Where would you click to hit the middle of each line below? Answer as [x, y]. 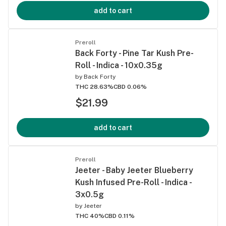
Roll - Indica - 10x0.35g [119, 65]
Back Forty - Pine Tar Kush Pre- [134, 53]
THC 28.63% [94, 87]
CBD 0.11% [120, 216]
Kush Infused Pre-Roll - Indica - [133, 182]
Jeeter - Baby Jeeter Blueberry [134, 170]
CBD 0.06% [130, 87]
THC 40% [90, 216]
